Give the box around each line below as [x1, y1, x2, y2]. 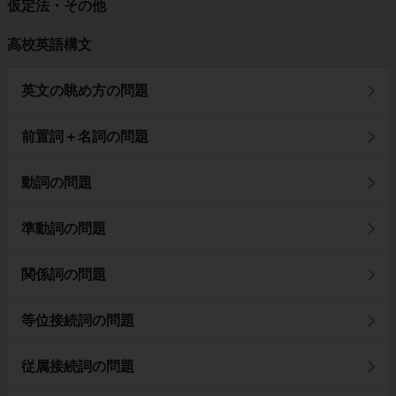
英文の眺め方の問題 [21, 83, 148, 98]
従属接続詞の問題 [21, 359, 134, 374]
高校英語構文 [7, 37, 92, 52]
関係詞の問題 [21, 267, 106, 282]
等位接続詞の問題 [21, 313, 134, 328]
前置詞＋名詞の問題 [21, 129, 148, 144]
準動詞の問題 [21, 221, 106, 236]
